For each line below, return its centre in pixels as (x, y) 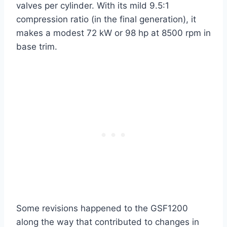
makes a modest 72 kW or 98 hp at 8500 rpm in (113, 33)
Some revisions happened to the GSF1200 (102, 209)
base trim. (37, 47)
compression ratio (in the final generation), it (106, 20)
